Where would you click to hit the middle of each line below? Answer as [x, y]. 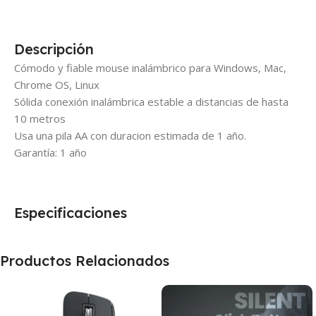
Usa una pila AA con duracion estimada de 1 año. [130, 135]
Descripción [54, 49]
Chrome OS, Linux [57, 84]
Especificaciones [71, 212]
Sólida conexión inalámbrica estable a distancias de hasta [151, 101]
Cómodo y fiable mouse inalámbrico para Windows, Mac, [150, 67]
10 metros [40, 118]
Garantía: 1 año [50, 152]
